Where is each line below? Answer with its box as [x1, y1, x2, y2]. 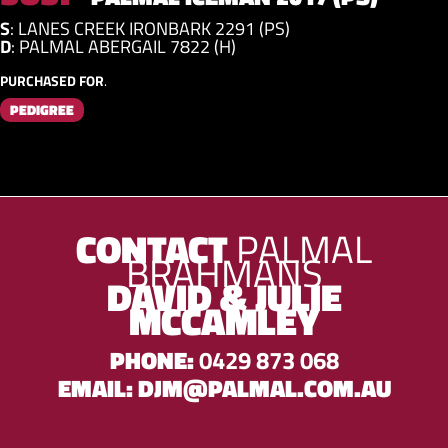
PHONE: [109, 342, 199, 379]
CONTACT [76, 219, 236, 278]
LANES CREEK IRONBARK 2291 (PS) [18, 14, 290, 42]
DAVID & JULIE [106, 267, 342, 326]
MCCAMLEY [129, 291, 319, 350]
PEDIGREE [10, 98, 74, 120]
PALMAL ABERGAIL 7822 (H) [19, 32, 236, 60]
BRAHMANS [125, 243, 323, 302]
